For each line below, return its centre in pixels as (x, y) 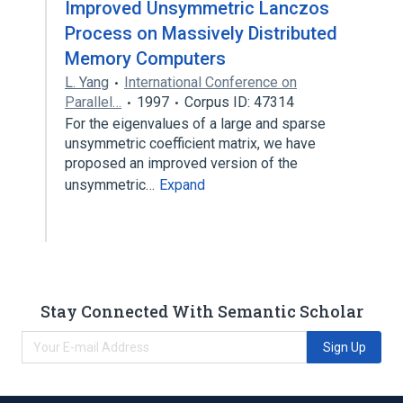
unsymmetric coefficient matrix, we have (190, 143)
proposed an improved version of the (181, 163)
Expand (182, 185)
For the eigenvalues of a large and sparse (195, 124)
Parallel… (93, 102)
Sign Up (344, 347)
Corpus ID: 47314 (239, 102)
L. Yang (87, 82)
